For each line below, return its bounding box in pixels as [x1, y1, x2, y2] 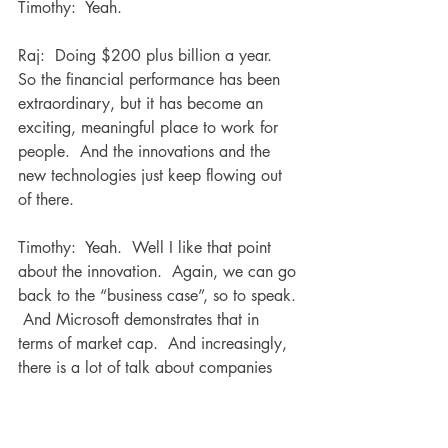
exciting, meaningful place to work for [18, 117, 283, 139]
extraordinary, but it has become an [18, 93, 268, 115]
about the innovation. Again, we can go [18, 261, 301, 283]
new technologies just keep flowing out [18, 165, 287, 187]
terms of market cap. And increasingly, [18, 333, 292, 355]
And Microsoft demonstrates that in [18, 309, 264, 331]
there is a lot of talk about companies [18, 357, 277, 379]
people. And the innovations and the [18, 141, 275, 163]
